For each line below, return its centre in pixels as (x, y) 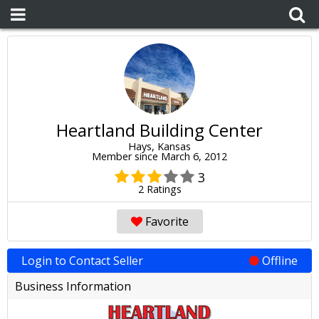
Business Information (73, 286)
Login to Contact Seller (82, 261)
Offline (278, 261)
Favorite (165, 221)
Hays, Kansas (159, 146)
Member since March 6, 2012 (159, 156)
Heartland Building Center (159, 130)
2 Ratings (159, 189)
